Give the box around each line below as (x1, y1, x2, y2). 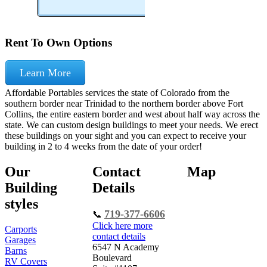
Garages (5, 235, 36, 246)
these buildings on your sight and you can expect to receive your (5, 131, 246, 141)
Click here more (92, 221, 153, 231)
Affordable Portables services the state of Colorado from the (5, 88, 229, 98)
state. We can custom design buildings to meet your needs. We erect (5, 120, 258, 131)
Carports (5, 224, 37, 235)
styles (5, 196, 38, 212)
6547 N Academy (92, 242, 159, 253)
